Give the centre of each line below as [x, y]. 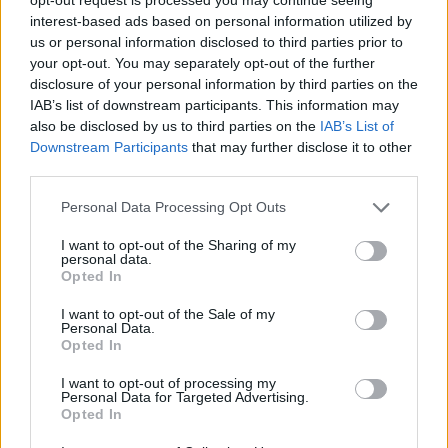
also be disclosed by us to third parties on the [175, 125]
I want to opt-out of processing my [168, 382]
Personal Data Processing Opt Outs [173, 207]
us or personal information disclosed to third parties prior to [216, 41]
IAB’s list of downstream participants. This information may [214, 104]
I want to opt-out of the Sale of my [168, 313]
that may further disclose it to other [300, 146]
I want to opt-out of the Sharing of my [178, 244]
